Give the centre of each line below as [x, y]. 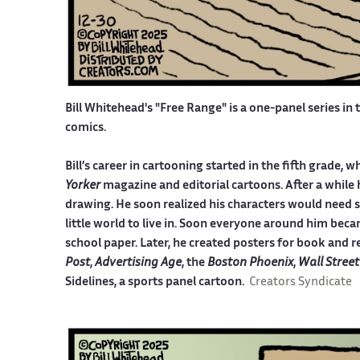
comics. [85, 128]
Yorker [84, 186]
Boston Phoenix [250, 263]
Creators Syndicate [300, 282]
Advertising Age [138, 263]
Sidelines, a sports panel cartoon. [157, 282]
